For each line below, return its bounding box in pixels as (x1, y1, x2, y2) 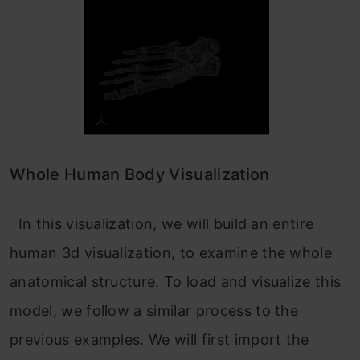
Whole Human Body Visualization (10, 165, 270, 185)
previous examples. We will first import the (10, 331, 309, 349)
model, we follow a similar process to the (10, 302, 299, 320)
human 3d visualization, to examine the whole (10, 244, 333, 262)
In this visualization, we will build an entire (10, 215, 314, 233)
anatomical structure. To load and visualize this (10, 273, 342, 291)
